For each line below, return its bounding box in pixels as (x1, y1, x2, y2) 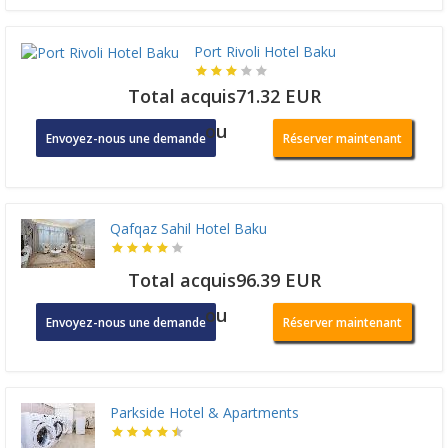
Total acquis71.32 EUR (127, 83, 321, 108)
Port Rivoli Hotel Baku (194, 41, 336, 61)
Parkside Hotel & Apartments (110, 402, 299, 422)
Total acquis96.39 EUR (127, 267, 321, 292)
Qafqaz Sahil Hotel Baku (110, 218, 267, 238)
